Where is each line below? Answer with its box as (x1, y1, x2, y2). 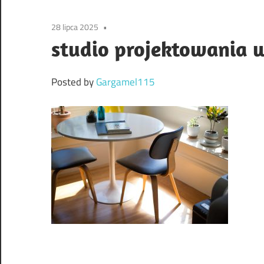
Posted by (51, 74, 96, 90)
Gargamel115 (96, 74, 155, 90)
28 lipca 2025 (51, 21, 98, 34)
